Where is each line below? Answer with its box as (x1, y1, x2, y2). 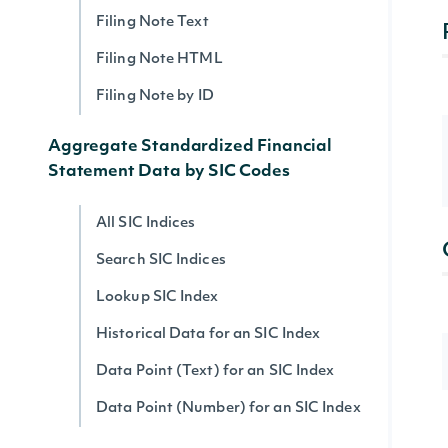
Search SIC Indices (96, 253, 226, 268)
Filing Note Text (96, 15, 209, 30)
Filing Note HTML (96, 52, 223, 67)
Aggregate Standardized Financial (48, 139, 332, 155)
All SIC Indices (96, 216, 196, 231)
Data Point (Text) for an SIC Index (96, 364, 335, 379)
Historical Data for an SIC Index (96, 327, 321, 342)
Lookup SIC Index (96, 290, 219, 305)
